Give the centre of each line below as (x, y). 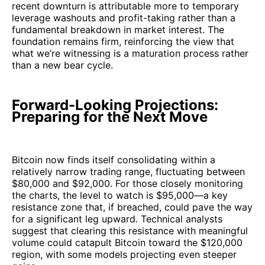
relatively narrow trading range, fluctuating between (128, 172)
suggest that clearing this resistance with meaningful (130, 231)
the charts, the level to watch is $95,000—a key (120, 195)
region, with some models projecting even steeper (124, 255)
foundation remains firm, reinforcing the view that (123, 42)
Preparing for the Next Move (110, 117)
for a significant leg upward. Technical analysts (117, 219)
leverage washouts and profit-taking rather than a (124, 18)
